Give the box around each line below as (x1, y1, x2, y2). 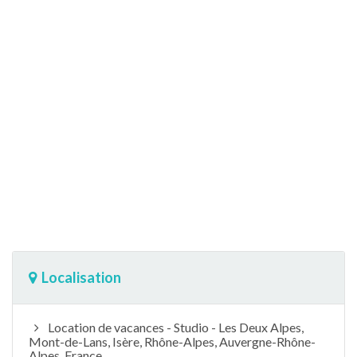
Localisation (41, 268, 121, 286)
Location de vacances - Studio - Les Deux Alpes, (45, 319, 304, 335)
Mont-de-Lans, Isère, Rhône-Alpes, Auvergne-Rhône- (29, 333, 316, 349)
